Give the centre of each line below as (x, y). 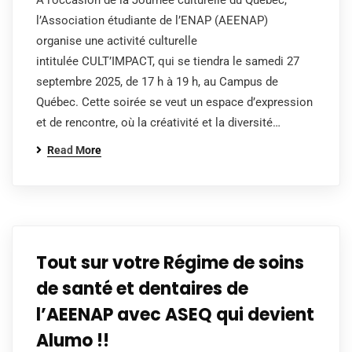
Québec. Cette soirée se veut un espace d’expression (174, 102)
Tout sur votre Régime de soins (170, 263)
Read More (74, 150)
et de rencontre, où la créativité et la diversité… (158, 123)
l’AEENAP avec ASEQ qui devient (175, 315)
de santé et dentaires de (142, 289)
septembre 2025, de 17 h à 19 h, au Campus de (157, 82)
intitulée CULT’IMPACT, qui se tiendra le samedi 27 (168, 61)
